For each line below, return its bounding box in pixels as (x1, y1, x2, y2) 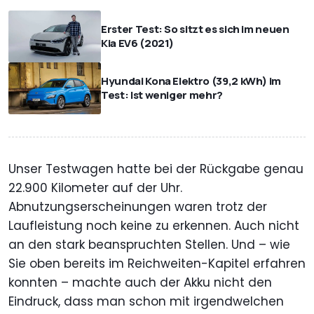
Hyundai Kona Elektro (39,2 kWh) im (101, 74, 282, 89)
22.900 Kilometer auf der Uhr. (8, 179, 182, 197)
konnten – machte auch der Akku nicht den (8, 274, 272, 292)
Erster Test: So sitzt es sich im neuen (101, 21, 289, 36)
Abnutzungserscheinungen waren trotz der (8, 198, 267, 216)
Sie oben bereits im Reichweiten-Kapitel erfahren (8, 255, 306, 273)
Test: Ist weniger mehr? (101, 88, 223, 103)
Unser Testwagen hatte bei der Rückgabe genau (8, 161, 303, 178)
